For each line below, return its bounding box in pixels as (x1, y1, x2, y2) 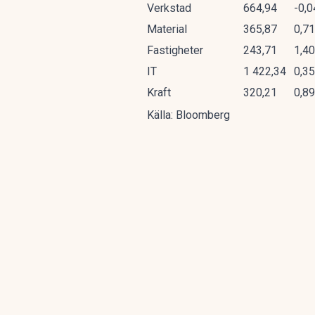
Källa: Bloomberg (147, 108, 230, 122)
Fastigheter (147, 44, 203, 57)
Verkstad (147, 1, 191, 15)
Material (147, 22, 187, 36)
